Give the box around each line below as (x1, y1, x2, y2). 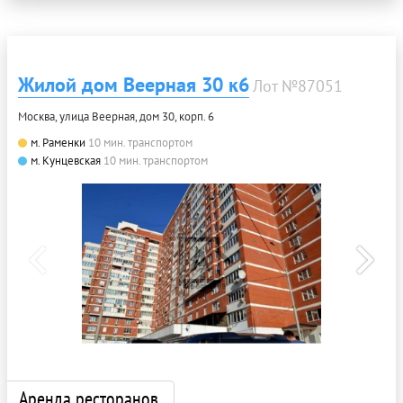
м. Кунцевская (31, 152, 101, 168)
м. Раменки (31, 134, 85, 150)
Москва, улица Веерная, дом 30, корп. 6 (18, 108, 214, 124)
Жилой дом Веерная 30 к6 (18, 71, 249, 97)
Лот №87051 (253, 75, 343, 96)
